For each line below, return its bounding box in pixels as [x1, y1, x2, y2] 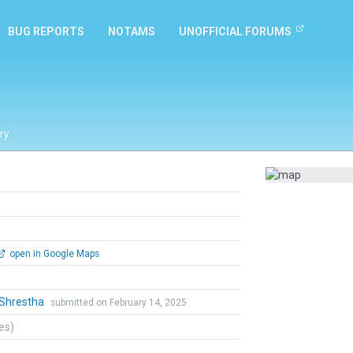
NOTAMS [108, 25, 155, 38]
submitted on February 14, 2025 [50, 297, 187, 308]
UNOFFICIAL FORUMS [179, 25, 292, 38]
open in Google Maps [6, 248, 99, 259]
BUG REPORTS [8, 25, 84, 38]
